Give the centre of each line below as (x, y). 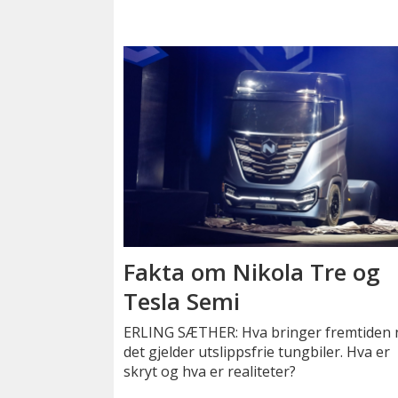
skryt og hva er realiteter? (210, 371)
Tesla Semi (182, 301)
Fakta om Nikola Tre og (252, 271)
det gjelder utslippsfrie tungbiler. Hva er (257, 351)
